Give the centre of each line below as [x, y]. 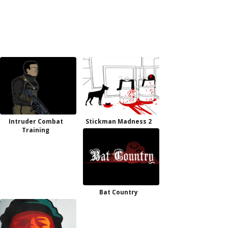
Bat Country [119, 192]
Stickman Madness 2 [119, 121]
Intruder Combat [36, 121]
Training [36, 130]
